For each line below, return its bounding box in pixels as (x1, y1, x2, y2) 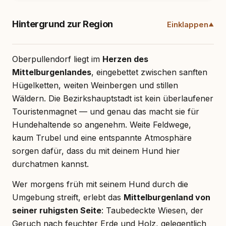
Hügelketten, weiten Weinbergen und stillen (12, 80, 178, 90)
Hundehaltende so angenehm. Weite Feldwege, (12, 119, 191, 130)
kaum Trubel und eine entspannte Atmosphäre (12, 132, 192, 143)
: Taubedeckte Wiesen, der (101, 205, 203, 215)
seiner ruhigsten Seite (12, 205, 101, 215)
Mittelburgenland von (124, 192, 210, 202)
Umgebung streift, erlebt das (12, 192, 124, 202)
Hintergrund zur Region (12, 18, 113, 29)
